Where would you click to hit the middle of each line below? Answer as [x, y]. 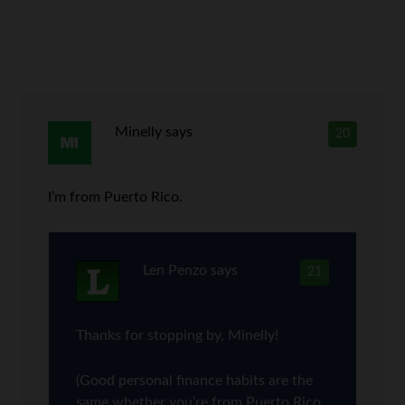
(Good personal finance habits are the [195, 381]
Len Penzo [174, 270]
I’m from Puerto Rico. [116, 197]
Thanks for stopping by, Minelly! [178, 335]
